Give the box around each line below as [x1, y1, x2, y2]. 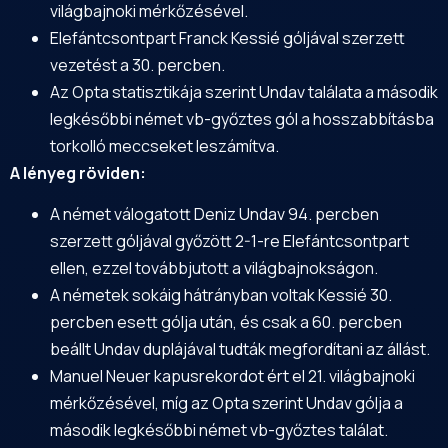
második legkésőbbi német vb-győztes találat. [50, 419, 388, 442]
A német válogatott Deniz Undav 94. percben [50, 203, 379, 226]
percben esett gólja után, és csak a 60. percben [50, 311, 402, 334]
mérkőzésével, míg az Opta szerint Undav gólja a [50, 392, 403, 415]
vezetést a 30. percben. [50, 54, 225, 77]
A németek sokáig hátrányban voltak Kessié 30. [50, 284, 392, 307]
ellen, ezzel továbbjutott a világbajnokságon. [50, 257, 378, 280]
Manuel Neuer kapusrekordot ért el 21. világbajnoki [50, 365, 415, 388]
